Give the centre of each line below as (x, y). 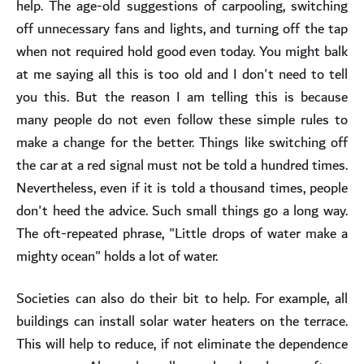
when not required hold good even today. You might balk (182, 51)
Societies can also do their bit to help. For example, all (182, 298)
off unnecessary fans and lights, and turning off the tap (182, 28)
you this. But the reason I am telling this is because (182, 97)
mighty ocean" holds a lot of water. (117, 256)
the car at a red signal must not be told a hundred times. (182, 165)
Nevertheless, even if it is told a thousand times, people (182, 188)
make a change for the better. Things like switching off (182, 142)
